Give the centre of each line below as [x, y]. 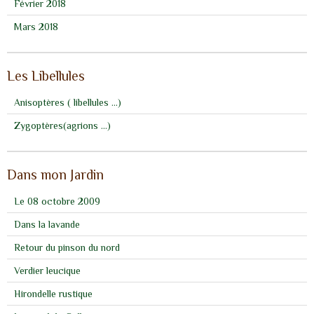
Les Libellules [46, 75]
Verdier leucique [47, 270]
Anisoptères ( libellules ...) [68, 102]
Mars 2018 [36, 26]
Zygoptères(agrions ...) [62, 125]
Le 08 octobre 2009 [57, 201]
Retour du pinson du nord [67, 247]
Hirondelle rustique [53, 293]
